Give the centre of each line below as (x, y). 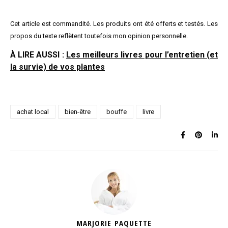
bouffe (117, 111)
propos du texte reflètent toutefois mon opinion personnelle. (99, 36)
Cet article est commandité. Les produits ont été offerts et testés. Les (114, 23)
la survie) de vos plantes (58, 67)
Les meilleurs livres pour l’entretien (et (142, 54)
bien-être (78, 111)
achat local (33, 111)
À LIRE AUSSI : (38, 54)
